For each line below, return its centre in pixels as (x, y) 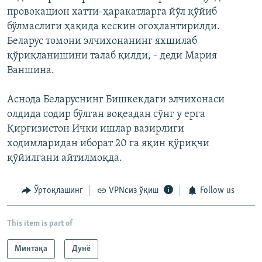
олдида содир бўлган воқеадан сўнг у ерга (106, 115)
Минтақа (31, 249)
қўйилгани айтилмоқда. (65, 158)
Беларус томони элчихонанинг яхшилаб (102, 42)
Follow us (217, 191)
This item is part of (40, 223)
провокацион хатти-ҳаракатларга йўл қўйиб (112, 12)
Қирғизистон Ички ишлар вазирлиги (96, 129)
